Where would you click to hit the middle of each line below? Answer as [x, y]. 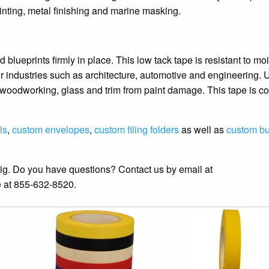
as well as [203, 129]
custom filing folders [137, 129]
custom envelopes [51, 129]
